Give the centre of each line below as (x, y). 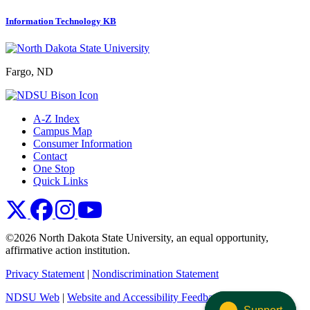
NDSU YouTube (138, 204)
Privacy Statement (45, 274)
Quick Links (61, 181)
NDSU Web (33, 298)
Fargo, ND (29, 72)
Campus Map (63, 131)
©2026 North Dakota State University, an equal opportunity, (137, 238)
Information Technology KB (61, 21)
